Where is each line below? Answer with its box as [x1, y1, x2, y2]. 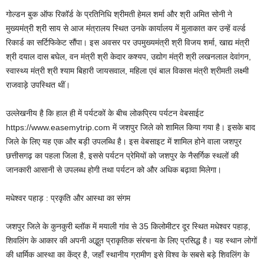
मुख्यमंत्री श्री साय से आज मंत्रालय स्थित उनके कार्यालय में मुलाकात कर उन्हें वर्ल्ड [6, 23, 246, 33]
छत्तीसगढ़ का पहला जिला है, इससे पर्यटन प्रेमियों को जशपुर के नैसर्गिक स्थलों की [6, 150, 239, 160]
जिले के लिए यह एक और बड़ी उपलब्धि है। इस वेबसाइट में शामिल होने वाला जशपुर [6, 136, 242, 146]
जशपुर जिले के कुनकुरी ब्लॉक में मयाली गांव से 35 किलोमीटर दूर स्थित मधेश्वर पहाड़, [6, 221, 250, 231]
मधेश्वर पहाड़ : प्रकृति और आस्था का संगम [6, 193, 130, 203]
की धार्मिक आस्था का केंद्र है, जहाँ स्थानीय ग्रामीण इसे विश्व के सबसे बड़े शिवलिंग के [6, 249, 249, 259]
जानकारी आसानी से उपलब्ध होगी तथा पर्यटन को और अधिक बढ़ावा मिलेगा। [6, 164, 222, 174]
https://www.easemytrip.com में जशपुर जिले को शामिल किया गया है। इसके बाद [6, 122, 255, 132]
